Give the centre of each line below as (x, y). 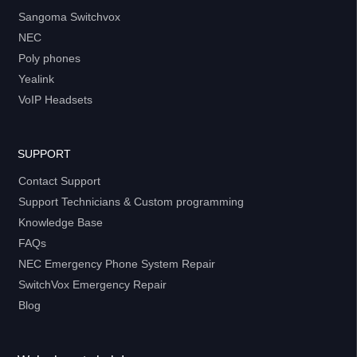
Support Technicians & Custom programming (131, 201)
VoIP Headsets (56, 99)
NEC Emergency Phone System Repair (117, 263)
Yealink (37, 78)
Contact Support (60, 180)
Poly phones (50, 58)
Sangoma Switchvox (70, 16)
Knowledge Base (61, 222)
